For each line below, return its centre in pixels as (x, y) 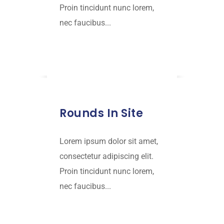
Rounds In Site (101, 113)
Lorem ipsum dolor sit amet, (109, 141)
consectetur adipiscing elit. (106, 156)
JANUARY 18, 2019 (101, 84)
